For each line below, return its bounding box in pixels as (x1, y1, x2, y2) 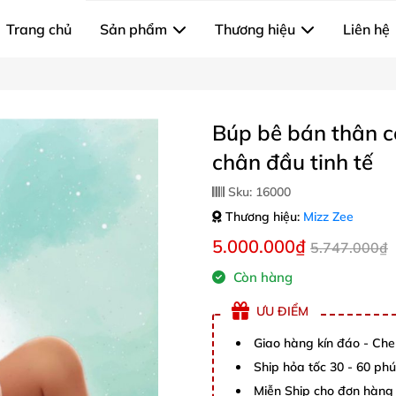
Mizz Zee (303, 209, 354, 225)
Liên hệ (343, 20, 390, 38)
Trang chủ (6, 20, 72, 38)
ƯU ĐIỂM (256, 302, 308, 319)
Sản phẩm (100, 20, 167, 38)
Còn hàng (230, 269, 293, 286)
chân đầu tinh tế (212, 148, 373, 175)
